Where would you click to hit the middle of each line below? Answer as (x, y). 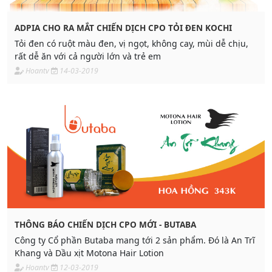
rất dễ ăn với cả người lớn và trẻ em (88, 56)
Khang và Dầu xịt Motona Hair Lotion (89, 253)
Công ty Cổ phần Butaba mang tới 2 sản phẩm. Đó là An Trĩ (135, 240)
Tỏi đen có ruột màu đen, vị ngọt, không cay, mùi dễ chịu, (131, 43)
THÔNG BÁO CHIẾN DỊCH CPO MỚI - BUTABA (105, 225)
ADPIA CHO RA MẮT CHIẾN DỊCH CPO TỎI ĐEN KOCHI (123, 27)
